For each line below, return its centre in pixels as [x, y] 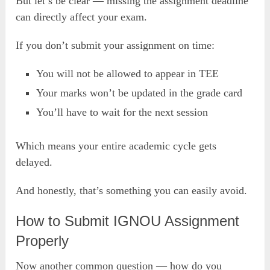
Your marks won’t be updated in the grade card [140, 93]
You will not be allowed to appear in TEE [128, 74]
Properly [42, 240]
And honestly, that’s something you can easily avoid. [132, 190]
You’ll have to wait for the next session [122, 112]
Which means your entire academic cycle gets [116, 146]
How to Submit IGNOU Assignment [128, 221]
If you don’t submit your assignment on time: [115, 46]
